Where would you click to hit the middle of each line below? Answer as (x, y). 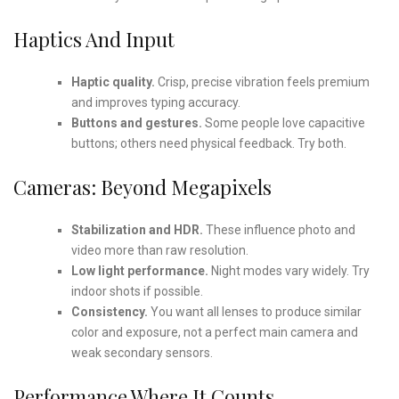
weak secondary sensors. (142, 352)
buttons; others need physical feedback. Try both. (208, 143)
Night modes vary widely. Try (289, 270)
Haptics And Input (94, 39)
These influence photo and (279, 229)
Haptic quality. (113, 81)
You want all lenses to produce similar (254, 311)
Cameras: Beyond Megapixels (142, 187)
